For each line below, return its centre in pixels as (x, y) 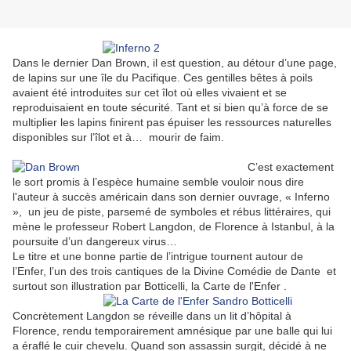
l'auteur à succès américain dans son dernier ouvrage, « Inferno (171, 197)
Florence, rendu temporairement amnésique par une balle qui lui (172, 331)
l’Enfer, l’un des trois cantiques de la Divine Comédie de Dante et (174, 271)
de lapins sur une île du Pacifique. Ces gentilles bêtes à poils (163, 78)
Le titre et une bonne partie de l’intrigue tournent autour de (158, 257)
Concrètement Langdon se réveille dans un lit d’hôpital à (152, 316)
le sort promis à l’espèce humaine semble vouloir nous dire (158, 182)
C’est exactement (291, 167)
